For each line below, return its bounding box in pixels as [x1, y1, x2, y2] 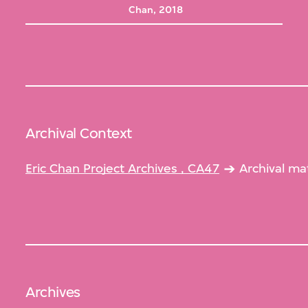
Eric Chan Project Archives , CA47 [25, 161, 220, 177]
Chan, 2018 [128, 3, 183, 16]
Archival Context [25, 124, 132, 142]
